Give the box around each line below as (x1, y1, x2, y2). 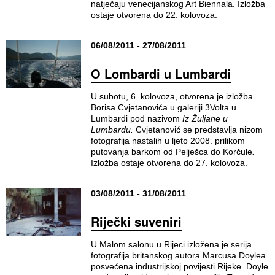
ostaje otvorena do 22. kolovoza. (90, 10, 217, 20)
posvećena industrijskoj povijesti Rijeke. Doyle (90, 261, 268, 271)
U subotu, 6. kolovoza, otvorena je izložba (90, 91, 253, 101)
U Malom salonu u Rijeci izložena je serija (90, 239, 252, 249)
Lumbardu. (90, 125, 136, 134)
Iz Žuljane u (182, 114, 228, 123)
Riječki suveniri (90, 212, 182, 230)
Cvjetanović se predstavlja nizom (135, 125, 263, 134)
